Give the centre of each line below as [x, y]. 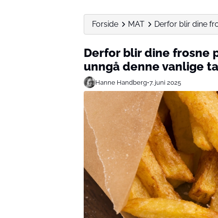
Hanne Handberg [121, 82]
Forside [105, 24]
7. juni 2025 [165, 82]
